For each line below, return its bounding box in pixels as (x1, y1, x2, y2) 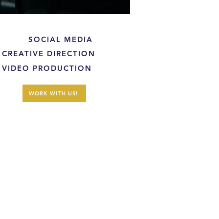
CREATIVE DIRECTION (2, 49, 95, 58)
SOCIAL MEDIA (28, 35, 93, 44)
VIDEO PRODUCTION (2, 64, 92, 73)
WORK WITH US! (28, 90, 78, 97)
